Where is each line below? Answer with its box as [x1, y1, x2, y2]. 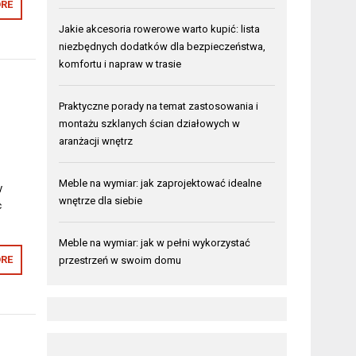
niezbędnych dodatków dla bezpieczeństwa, [59, 41, 266, 52]
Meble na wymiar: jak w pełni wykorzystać [59, 237, 251, 249]
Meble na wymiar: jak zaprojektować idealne [59, 177, 262, 189]
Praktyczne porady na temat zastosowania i [59, 100, 259, 112]
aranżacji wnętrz [59, 135, 133, 147]
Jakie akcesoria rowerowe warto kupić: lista [59, 23, 261, 35]
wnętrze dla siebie [59, 195, 143, 207]
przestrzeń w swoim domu [59, 254, 182, 266]
